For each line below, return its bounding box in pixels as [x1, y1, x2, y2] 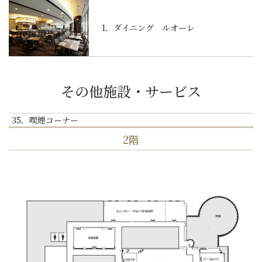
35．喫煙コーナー [12, 114, 78, 126]
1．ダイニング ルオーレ [102, 22, 195, 34]
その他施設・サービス [61, 81, 201, 102]
